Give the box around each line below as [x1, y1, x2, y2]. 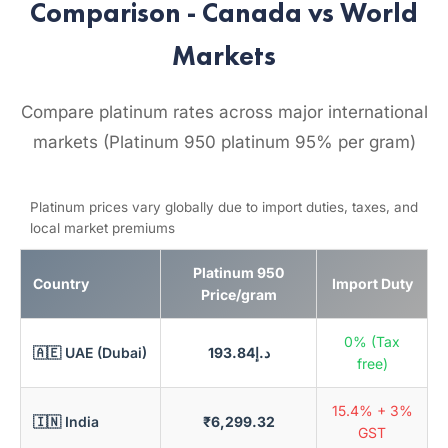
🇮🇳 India [33, 413, 99, 430]
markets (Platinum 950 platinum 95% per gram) [32, 132, 416, 152]
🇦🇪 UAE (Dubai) [33, 344, 147, 361]
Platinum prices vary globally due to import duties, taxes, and [30, 199, 418, 215]
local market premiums [30, 220, 175, 236]
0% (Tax [344, 333, 400, 350]
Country [33, 275, 89, 292]
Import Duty [331, 275, 413, 292]
